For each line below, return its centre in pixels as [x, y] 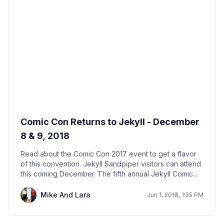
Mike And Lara [65, 195]
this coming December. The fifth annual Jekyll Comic [59, 174]
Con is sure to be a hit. [57, 184]
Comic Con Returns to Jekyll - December [110, 122]
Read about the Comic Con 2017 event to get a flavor [108, 154]
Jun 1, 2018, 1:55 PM [175, 195]
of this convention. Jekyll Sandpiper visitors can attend [111, 164]
